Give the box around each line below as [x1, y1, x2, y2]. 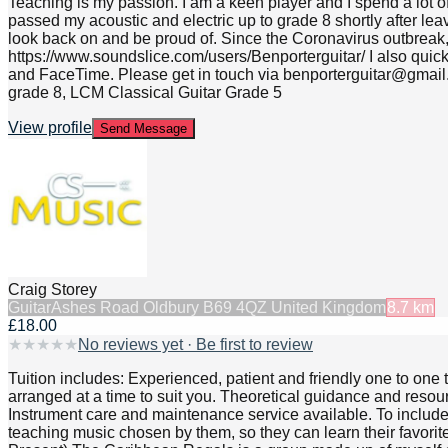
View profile [8, 118, 92, 136]
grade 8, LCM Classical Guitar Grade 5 [8, 83, 282, 101]
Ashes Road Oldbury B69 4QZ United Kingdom [51, 299, 386, 317]
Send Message [100, 120, 187, 136]
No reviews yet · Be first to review [78, 336, 313, 354]
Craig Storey [8, 281, 97, 299]
